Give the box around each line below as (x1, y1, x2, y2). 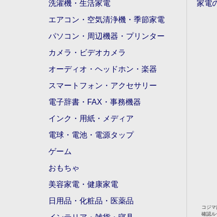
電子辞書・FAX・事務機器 (48, 98, 141, 107)
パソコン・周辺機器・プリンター (48, 32, 165, 41)
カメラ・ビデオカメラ (48, 48, 126, 57)
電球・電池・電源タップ (48, 131, 134, 139)
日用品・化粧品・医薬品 (48, 197, 134, 205)
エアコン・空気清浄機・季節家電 (48, 15, 165, 24)
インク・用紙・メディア (48, 114, 134, 123)
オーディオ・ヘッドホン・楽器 (48, 65, 157, 74)
